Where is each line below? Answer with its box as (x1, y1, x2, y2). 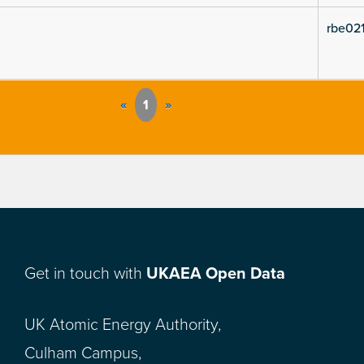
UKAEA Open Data (146, 264, 285, 284)
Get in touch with (24, 264, 146, 284)
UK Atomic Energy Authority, (24, 315, 221, 336)
